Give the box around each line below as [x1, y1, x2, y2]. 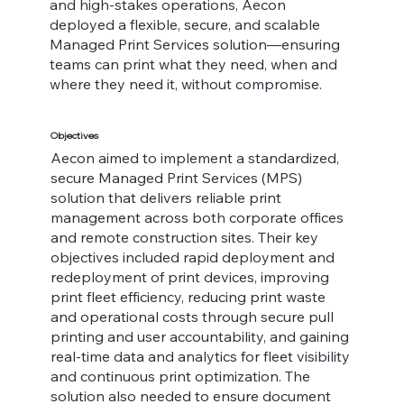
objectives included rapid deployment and [50, 248, 335, 267]
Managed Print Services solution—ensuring [50, 34, 341, 53]
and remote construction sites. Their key [50, 228, 318, 247]
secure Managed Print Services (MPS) [50, 169, 302, 188]
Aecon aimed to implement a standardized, [50, 149, 339, 168]
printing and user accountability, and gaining [50, 327, 349, 346]
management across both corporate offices [50, 208, 344, 227]
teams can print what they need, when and [50, 54, 338, 73]
